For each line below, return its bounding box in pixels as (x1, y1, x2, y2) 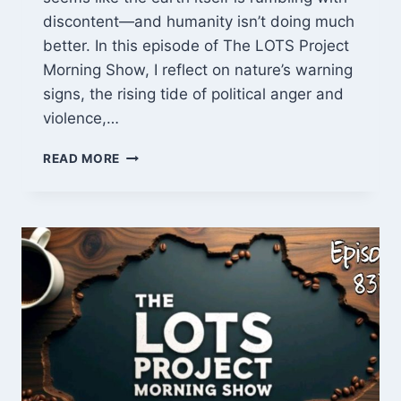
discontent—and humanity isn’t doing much (43, 13, 354, 31)
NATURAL (119, 147, 182, 162)
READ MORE (43, 151, 121, 166)
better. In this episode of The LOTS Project (43, 37, 349, 55)
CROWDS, (119, 203, 183, 218)
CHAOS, (119, 166, 172, 181)
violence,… (43, 109, 119, 128)
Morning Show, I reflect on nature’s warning (43, 61, 353, 80)
